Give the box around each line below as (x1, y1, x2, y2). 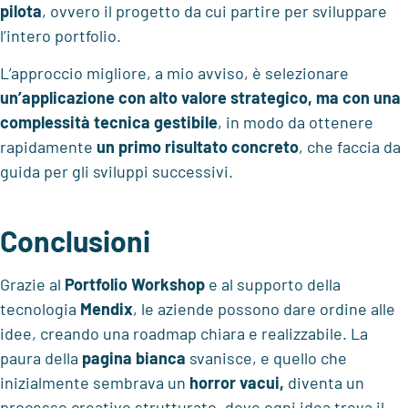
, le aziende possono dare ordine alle (133, 298, 395, 319)
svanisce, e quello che (186, 347, 347, 368)
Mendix (80, 298, 133, 319)
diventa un (284, 372, 364, 393)
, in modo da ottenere (218, 112, 373, 133)
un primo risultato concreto (97, 137, 299, 158)
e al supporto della (205, 273, 341, 294)
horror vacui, (189, 372, 284, 393)
